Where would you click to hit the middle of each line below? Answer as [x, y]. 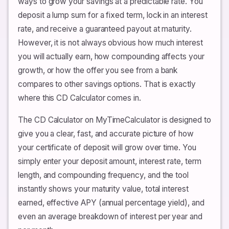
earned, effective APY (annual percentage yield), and [111, 203]
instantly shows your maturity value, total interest [103, 189]
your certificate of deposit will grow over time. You [107, 147]
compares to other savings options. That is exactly [107, 84]
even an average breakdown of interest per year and [110, 216]
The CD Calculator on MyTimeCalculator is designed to [114, 120]
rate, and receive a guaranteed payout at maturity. [105, 29]
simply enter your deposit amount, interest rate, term [110, 161]
